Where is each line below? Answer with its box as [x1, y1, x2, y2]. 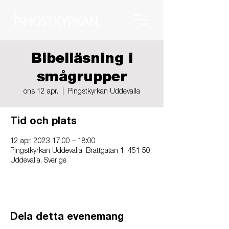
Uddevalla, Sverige [10, 157, 66, 165]
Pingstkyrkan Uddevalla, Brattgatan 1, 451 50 [10, 148, 150, 155]
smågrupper [37, 71, 127, 85]
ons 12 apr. [24, 88, 58, 96]
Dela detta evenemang [10, 213, 124, 223]
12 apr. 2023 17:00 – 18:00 [10, 138, 96, 145]
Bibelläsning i [31, 53, 133, 67]
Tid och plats [10, 117, 77, 127]
